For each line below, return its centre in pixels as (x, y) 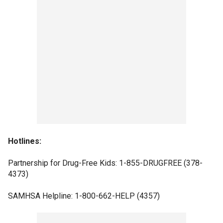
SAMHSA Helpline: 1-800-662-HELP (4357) (84, 196)
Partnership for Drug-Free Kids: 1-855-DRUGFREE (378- (105, 163)
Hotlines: (25, 141)
